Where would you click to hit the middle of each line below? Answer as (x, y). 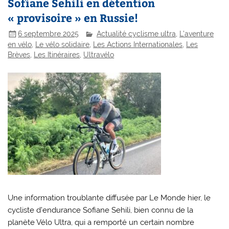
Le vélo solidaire (63, 45)
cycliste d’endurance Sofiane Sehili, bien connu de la (101, 210)
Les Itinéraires (57, 55)
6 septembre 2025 (49, 33)
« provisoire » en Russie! (73, 18)
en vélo (20, 45)
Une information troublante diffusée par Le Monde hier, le (109, 198)
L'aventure (197, 33)
